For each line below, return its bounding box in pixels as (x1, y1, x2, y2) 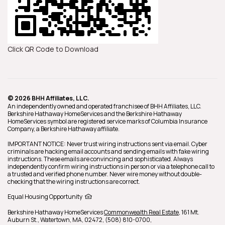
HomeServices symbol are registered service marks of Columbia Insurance (8, 117, 207, 126)
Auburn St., (8, 215, 40, 224)
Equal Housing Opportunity (8, 192, 82, 201)
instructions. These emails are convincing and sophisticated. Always (8, 154, 193, 163)
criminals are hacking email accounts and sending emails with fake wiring (8, 147, 209, 156)
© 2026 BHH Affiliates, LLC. (8, 93, 89, 102)
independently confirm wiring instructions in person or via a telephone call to (8, 162, 214, 171)
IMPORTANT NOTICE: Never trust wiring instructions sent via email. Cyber (8, 139, 207, 148)
